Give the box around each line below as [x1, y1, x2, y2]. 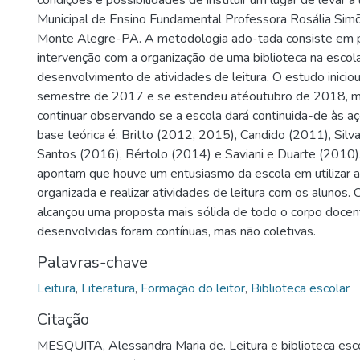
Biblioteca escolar [251, 280, 350, 297]
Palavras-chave [37, 252, 148, 273]
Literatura [81, 280, 135, 297]
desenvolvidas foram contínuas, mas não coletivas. [37, 223, 316, 240]
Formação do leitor [141, 280, 245, 297]
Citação [37, 309, 89, 330]
